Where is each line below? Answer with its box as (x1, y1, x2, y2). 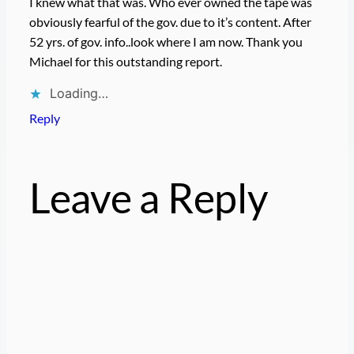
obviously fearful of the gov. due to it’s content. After (28, 13, 311, 29)
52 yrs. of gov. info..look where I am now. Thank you (28, 33, 303, 49)
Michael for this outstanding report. (28, 53, 222, 69)
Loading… (49, 85, 108, 101)
